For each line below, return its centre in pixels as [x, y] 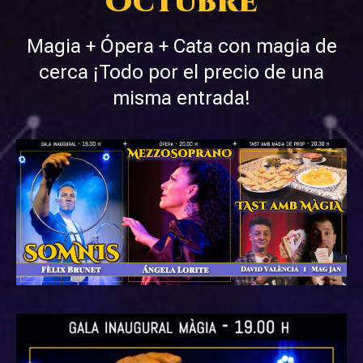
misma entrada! [181, 98]
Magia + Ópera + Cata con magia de [181, 46]
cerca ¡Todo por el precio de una [181, 72]
